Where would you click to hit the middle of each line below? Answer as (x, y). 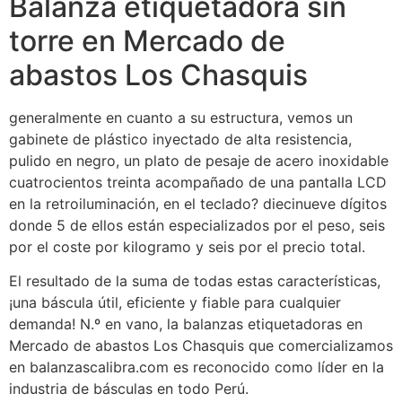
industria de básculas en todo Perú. (129, 389)
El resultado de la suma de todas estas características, (195, 281)
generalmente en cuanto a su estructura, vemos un (181, 117)
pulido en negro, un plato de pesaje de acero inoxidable (199, 160)
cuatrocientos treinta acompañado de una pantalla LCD (198, 182)
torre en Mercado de (147, 40)
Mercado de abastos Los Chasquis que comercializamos (201, 346)
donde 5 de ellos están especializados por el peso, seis (197, 225)
